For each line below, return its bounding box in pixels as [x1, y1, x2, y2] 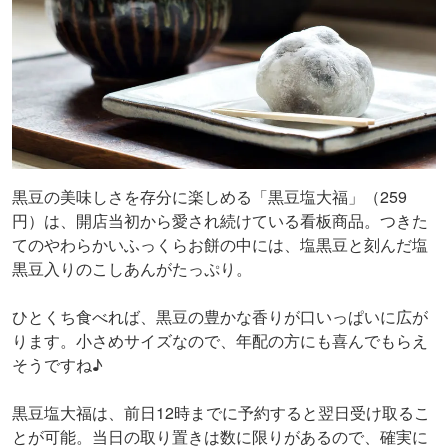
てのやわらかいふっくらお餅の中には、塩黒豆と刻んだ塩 [12, 233, 428, 257]
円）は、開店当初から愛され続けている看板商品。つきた [12, 209, 428, 233]
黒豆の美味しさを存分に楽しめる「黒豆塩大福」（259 [12, 185, 407, 209]
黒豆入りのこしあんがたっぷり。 [12, 257, 252, 281]
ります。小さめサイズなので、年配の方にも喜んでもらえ [12, 329, 428, 353]
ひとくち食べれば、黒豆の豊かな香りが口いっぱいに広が [12, 305, 428, 329]
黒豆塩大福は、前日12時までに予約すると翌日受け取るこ [12, 401, 430, 425]
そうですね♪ [12, 353, 103, 377]
